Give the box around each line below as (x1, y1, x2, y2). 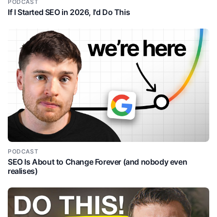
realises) (8, 166, 38, 176)
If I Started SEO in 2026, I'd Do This (8, 7, 130, 17)
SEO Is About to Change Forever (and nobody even (8, 157, 187, 167)
